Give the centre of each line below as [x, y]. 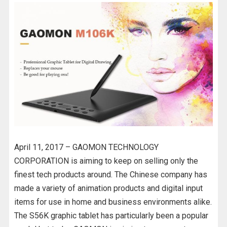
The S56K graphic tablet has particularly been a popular [111, 215]
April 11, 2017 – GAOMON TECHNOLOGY [86, 147]
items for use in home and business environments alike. [113, 202]
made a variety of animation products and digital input [108, 188]
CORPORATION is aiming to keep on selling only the [106, 161]
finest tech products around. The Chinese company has [110, 174]
